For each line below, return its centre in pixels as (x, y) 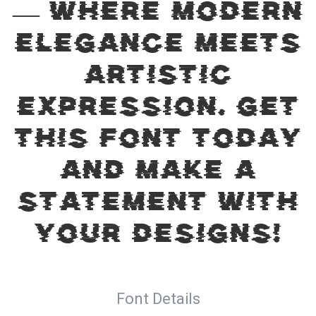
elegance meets (158, 47)
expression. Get (158, 110)
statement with (158, 205)
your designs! (158, 237)
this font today (158, 142)
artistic (158, 78)
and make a (158, 174)
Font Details (158, 299)
